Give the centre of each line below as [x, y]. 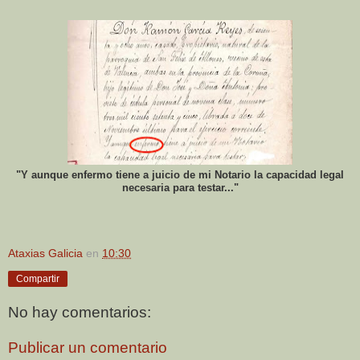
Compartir [38, 278]
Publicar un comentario [88, 347]
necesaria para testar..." [180, 187]
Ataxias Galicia [45, 253]
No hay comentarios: [80, 313]
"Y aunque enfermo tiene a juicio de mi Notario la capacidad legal [180, 174]
